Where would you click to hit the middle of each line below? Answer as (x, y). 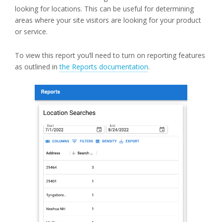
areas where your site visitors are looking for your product (108, 20)
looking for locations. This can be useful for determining (104, 9)
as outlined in (37, 67)
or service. (31, 32)
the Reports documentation (104, 67)
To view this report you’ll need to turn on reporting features (110, 55)
